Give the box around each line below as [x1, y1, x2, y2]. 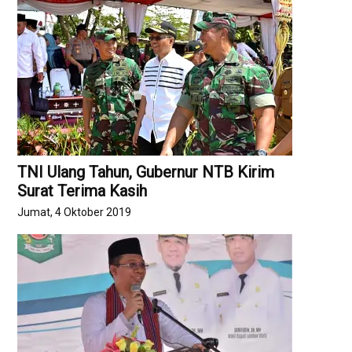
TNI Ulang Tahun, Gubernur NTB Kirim [17, 163, 275, 181]
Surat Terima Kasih [17, 181, 148, 200]
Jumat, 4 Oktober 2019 [17, 205, 132, 218]
